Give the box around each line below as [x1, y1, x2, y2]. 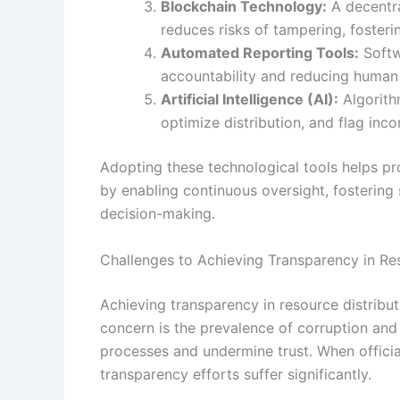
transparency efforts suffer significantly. [100, 364, 371, 383]
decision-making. [100, 204, 215, 222]
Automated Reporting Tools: [161, 43, 359, 62]
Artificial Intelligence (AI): [161, 89, 338, 108]
